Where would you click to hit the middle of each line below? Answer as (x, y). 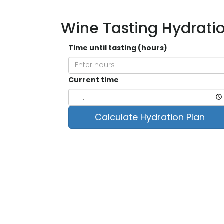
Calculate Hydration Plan (150, 117)
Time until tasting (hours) (118, 48)
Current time (94, 80)
